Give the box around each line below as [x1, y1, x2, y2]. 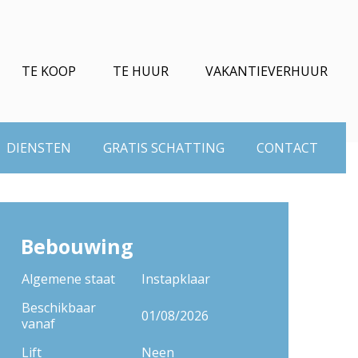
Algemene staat [22, 270, 115, 288]
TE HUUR [113, 62, 169, 80]
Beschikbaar [22, 299, 96, 317]
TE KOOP [22, 62, 76, 80]
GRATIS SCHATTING [103, 138, 225, 157]
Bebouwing [21, 233, 133, 261]
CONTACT [257, 138, 318, 157]
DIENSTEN [6, 138, 71, 157]
